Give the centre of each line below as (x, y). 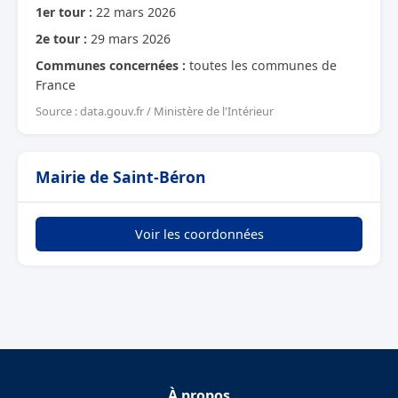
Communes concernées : (111, 65)
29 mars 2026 (129, 38)
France (56, 84)
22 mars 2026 (134, 12)
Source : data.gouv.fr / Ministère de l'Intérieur (155, 111)
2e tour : (61, 38)
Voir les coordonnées (199, 234)
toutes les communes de (261, 65)
